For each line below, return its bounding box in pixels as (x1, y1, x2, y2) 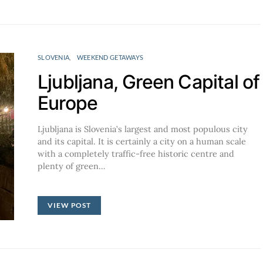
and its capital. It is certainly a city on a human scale (38, 136, 246, 147)
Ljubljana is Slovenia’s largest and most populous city (38, 123, 248, 134)
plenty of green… (38, 160, 105, 171)
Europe (38, 91, 98, 114)
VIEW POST (48, 200, 92, 210)
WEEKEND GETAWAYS (76, 53, 144, 61)
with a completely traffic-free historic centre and (38, 148, 234, 159)
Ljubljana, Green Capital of (38, 70, 260, 93)
